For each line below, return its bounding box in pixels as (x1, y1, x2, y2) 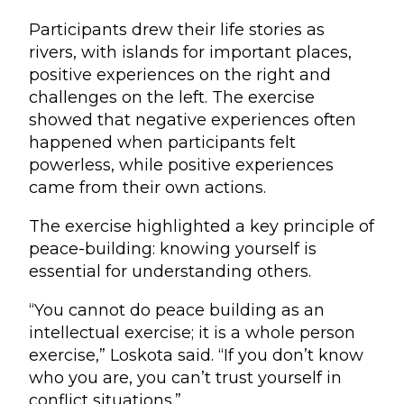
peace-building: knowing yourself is (29, 238, 317, 259)
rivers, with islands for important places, (29, 41, 352, 62)
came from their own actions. (29, 177, 266, 197)
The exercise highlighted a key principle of (29, 216, 374, 236)
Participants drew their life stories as (29, 19, 325, 40)
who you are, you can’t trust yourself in (29, 367, 342, 388)
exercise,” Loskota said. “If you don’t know (29, 344, 363, 365)
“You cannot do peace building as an (29, 299, 325, 320)
